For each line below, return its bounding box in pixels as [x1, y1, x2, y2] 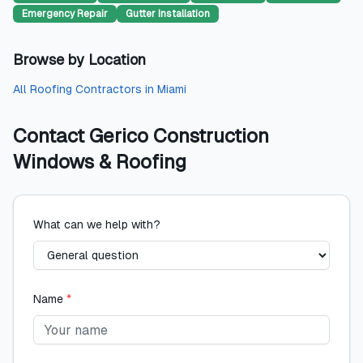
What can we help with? [33, 218, 160, 231]
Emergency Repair [22, 8, 108, 19]
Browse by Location [13, 51, 146, 68]
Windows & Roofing [13, 151, 186, 173]
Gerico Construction [89, 125, 269, 147]
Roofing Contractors [30, 83, 142, 96]
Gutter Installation [126, 8, 210, 19]
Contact [13, 125, 89, 147]
